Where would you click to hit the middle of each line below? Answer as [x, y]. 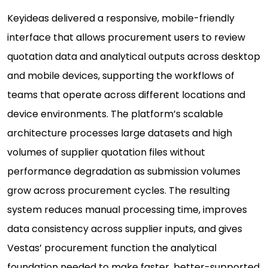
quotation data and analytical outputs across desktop [134, 57]
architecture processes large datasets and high [120, 133]
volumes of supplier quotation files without [106, 153]
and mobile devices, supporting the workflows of [121, 76]
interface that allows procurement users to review [126, 38]
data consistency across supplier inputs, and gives [125, 229]
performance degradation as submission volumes [124, 172]
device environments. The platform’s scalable [115, 114]
